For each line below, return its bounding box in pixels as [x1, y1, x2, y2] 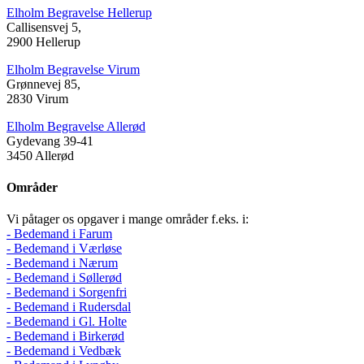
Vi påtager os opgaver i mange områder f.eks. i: [6, 212, 249, 227]
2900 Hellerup [6, 34, 80, 49]
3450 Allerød [6, 148, 74, 162]
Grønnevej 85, [6, 76, 80, 91]
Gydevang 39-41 [6, 133, 93, 148]
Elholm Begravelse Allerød [6, 119, 145, 133]
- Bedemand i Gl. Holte [6, 314, 127, 329]
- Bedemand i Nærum [6, 256, 118, 271]
